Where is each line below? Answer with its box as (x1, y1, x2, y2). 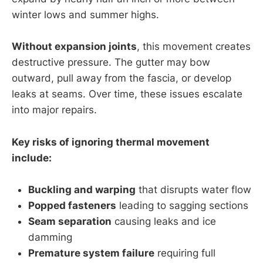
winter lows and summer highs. (12, 9, 159, 21)
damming (28, 231, 72, 243)
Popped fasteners (28, 199, 116, 211)
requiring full (154, 247, 215, 259)
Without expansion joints (12, 41, 137, 53)
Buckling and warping (28, 183, 136, 195)
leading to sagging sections (116, 199, 248, 211)
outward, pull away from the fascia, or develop (12, 72, 231, 85)
